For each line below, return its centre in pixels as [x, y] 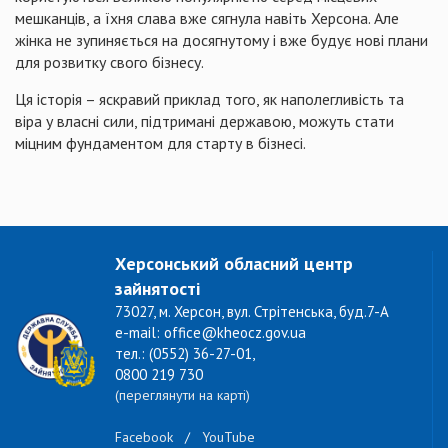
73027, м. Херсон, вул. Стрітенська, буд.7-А [252, 311]
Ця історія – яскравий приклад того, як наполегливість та [209, 99]
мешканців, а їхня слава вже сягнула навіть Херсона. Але [207, 18]
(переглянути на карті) [182, 395]
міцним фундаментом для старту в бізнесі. [160, 143]
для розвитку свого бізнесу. [109, 62]
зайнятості [157, 288]
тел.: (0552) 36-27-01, [185, 353]
